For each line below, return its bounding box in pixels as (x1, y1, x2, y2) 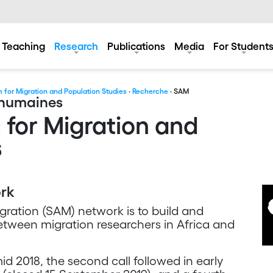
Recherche (132, 87, 168, 95)
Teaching (2, 40, 45, 52)
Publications (107, 40, 165, 52)
